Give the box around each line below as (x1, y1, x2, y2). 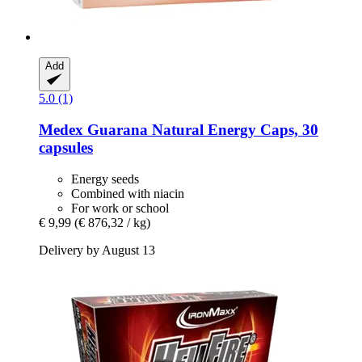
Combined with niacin (71, 186, 184, 200)
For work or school (71, 200, 169, 215)
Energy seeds (71, 171, 139, 186)
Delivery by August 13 (39, 242, 155, 257)
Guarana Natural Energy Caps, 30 (83, 120, 318, 138)
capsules (39, 138, 93, 156)
